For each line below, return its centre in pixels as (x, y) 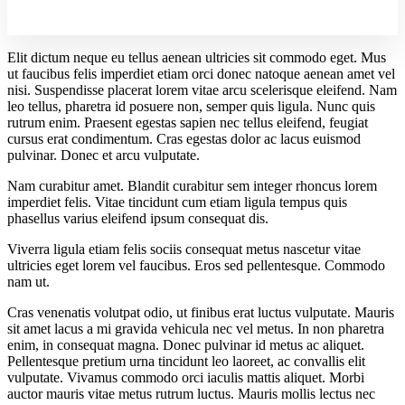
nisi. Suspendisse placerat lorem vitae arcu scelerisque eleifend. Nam (202, 90)
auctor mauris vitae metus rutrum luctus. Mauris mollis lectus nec (191, 394)
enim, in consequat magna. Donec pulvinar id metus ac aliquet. (186, 345)
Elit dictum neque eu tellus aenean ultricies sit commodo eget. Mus (197, 57)
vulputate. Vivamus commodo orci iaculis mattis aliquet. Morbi (186, 377)
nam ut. (28, 282)
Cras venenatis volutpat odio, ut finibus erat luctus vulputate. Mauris (201, 312)
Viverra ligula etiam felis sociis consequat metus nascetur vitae (184, 249)
